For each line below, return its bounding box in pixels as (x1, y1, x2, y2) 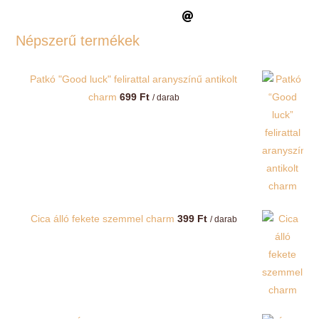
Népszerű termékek (16, 33, 140, 49)
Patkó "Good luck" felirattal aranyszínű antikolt (30, 73, 237, 85)
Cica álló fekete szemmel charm (30, 213, 174, 225)
